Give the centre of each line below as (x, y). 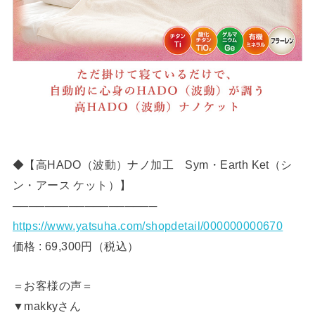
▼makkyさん (47, 306)
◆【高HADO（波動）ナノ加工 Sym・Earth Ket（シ (152, 165)
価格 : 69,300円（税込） (76, 246)
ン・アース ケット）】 (72, 185)
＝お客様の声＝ (53, 285)
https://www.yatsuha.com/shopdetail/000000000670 (148, 226)
